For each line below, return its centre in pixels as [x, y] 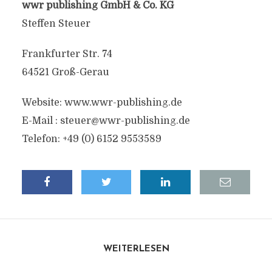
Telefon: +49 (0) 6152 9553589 [91, 139]
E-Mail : [41, 121]
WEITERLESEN [136, 249]
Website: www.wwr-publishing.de [102, 103]
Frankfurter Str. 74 [67, 54]
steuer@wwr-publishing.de [125, 121]
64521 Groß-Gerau [65, 72]
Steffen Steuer [56, 24]
